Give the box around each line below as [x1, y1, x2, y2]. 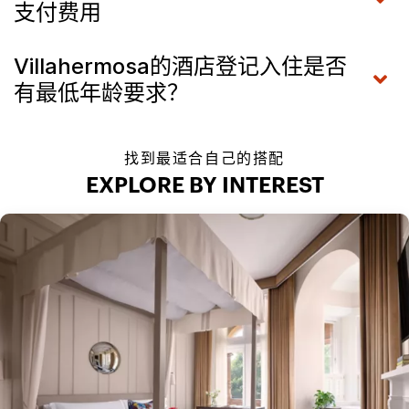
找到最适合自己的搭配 [124, 149, 285, 168]
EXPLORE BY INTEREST [85, 175, 324, 198]
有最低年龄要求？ [14, 79, 189, 107]
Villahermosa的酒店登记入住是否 [14, 53, 347, 80]
